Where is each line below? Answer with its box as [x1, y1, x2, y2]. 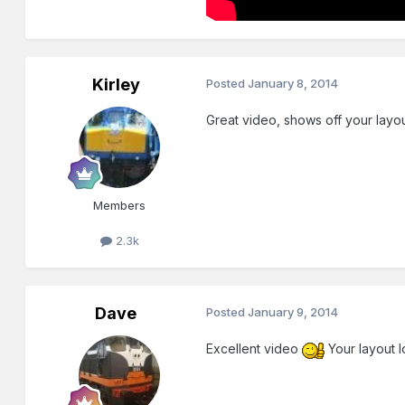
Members [93, 198, 146, 213]
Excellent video [206, 341, 303, 357]
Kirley [91, 75, 140, 95]
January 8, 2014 [248, 76, 339, 91]
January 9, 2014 [248, 305, 339, 320]
